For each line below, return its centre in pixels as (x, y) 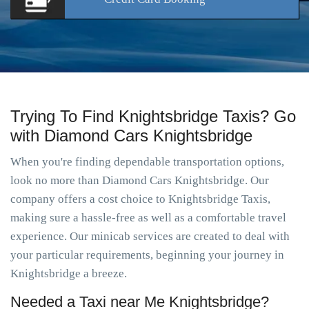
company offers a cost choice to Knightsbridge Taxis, (140, 199)
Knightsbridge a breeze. (69, 273)
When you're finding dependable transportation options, (147, 162)
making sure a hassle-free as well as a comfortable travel (148, 218)
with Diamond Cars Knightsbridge (131, 136)
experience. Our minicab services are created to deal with (150, 236)
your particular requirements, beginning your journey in (147, 255)
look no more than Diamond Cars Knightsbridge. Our (140, 180)
